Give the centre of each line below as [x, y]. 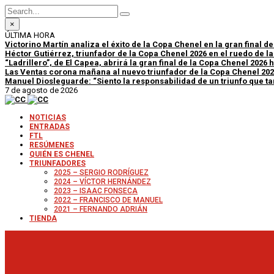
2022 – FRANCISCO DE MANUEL [108, 200]
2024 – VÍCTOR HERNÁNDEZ [102, 182]
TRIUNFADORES [57, 163]
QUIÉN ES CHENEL [62, 154]
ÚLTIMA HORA [30, 35]
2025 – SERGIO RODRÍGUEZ [101, 172]
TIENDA [43, 218]
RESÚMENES [52, 145]
